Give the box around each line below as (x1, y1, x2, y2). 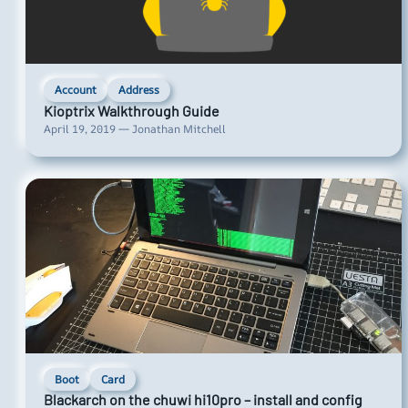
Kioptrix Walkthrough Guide (44, 101, 219, 119)
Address (118, 82, 159, 98)
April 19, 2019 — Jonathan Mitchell (44, 120, 226, 137)
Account (55, 82, 97, 98)
